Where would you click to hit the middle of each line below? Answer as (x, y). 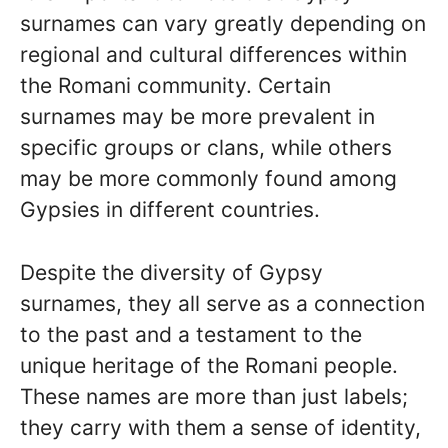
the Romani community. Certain (175, 86)
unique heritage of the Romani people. (209, 365)
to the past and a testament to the (191, 334)
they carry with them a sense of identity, (220, 427)
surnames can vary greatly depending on (223, 24)
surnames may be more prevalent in (197, 117)
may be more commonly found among (208, 179)
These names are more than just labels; (214, 396)
